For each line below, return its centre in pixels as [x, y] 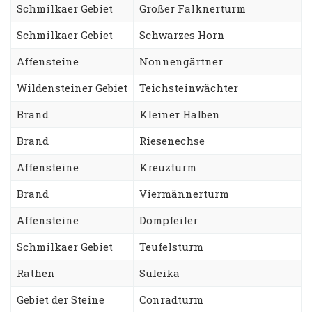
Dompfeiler [169, 220]
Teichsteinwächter [189, 87]
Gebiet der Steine [61, 299]
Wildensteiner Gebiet [72, 87]
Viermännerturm [184, 193]
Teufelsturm [171, 246]
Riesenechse [172, 140]
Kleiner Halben [180, 114]
